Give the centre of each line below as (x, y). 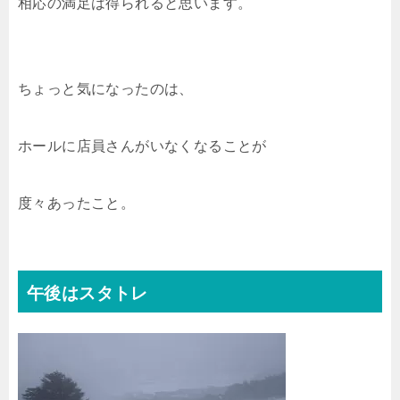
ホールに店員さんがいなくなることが (142, 146)
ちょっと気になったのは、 (106, 88)
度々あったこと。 (77, 203)
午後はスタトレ (87, 293)
